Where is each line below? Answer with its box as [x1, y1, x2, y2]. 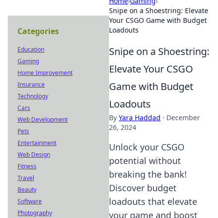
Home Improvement [18, 69, 73, 77]
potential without [109, 155, 181, 166]
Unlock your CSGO [109, 141, 184, 153]
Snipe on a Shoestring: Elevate [109, 6, 208, 15]
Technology [18, 92, 48, 100]
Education [18, 45, 44, 54]
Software [18, 197, 42, 205]
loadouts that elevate [109, 196, 197, 207]
